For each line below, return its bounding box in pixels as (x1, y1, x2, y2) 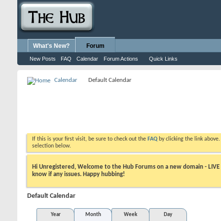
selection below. (32, 143, 71, 149)
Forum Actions (104, 56, 138, 62)
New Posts (30, 56, 56, 62)
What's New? (33, 42, 70, 49)
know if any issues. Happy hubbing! (32, 171, 125, 178)
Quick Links (149, 56, 178, 62)
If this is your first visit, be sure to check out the (32, 136, 147, 142)
